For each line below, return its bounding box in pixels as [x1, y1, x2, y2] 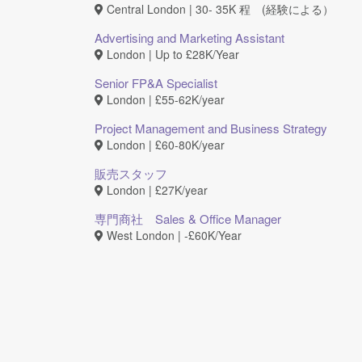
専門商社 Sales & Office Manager [95, 210, 281, 227]
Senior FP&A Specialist [95, 74, 217, 91]
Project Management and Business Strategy [95, 120, 327, 137]
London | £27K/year [103, 182, 208, 198]
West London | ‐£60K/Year [103, 227, 242, 243]
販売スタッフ [95, 165, 167, 182]
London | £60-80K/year [103, 137, 225, 153]
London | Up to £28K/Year [103, 46, 239, 62]
